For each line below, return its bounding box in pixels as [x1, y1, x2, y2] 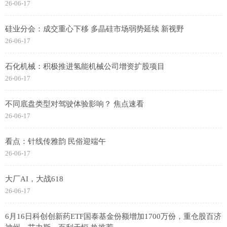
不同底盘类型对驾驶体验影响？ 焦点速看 [5, 100, 144, 108]
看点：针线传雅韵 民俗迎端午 [5, 137, 106, 145]
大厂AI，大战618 [5, 175, 63, 183]
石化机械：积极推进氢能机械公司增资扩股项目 [5, 62, 165, 70]
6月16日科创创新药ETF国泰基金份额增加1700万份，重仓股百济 [5, 212, 221, 220]
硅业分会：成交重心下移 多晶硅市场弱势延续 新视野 [5, 25, 184, 33]
